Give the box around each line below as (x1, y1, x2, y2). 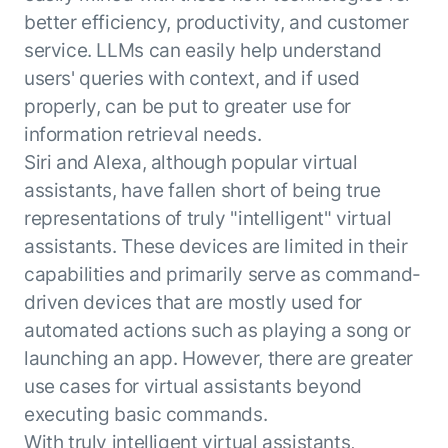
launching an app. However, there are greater (23, 346, 414, 371)
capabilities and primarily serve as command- (23, 262, 422, 287)
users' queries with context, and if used (23, 66, 360, 91)
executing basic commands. (23, 402, 268, 427)
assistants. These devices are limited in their (23, 234, 408, 259)
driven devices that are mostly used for (23, 290, 362, 315)
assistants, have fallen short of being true (23, 178, 381, 203)
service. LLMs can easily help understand (23, 38, 382, 63)
